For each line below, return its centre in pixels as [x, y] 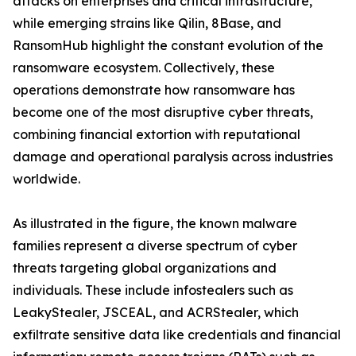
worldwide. [46, 179]
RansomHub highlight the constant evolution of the [168, 46]
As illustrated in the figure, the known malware [155, 224]
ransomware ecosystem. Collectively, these [144, 68]
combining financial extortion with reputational [157, 135]
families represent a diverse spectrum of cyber [155, 246]
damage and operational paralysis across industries [173, 157]
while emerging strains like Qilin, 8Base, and [147, 23]
